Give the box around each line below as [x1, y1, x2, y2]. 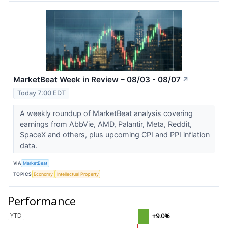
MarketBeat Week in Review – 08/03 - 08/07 [13, 75, 181, 85]
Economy [34, 171, 53, 177]
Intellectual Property [56, 171, 99, 177]
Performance [8, 192, 76, 208]
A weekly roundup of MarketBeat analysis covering [19, 108, 193, 118]
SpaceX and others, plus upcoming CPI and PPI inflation [19, 130, 210, 139]
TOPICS [13, 171, 32, 177]
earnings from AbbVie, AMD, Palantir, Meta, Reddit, [19, 119, 192, 128]
